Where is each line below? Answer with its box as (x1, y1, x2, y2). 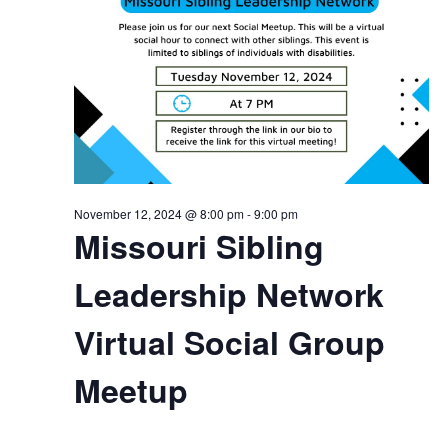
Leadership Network (73, 271, 384, 317)
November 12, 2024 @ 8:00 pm (73, 205, 244, 222)
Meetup (73, 367, 188, 413)
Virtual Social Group (73, 319, 385, 365)
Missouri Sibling (73, 223, 324, 269)
